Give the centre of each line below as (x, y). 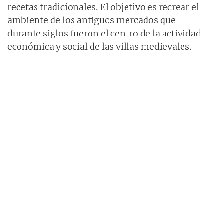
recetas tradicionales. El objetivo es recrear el (103, 7)
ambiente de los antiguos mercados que (91, 20)
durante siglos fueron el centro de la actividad (104, 33)
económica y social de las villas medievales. (99, 46)
